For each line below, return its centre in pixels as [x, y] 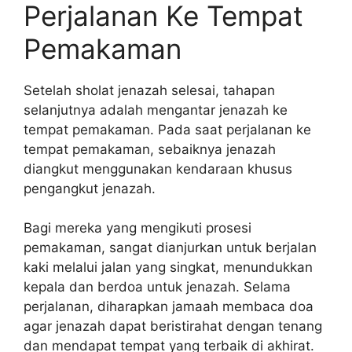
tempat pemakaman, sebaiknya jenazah [150, 149]
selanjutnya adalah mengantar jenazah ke [156, 110]
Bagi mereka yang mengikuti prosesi [137, 228]
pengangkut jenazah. [90, 188]
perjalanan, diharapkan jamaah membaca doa [169, 306]
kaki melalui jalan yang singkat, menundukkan [168, 267]
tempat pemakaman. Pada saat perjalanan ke [167, 129]
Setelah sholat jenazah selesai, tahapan [149, 90]
